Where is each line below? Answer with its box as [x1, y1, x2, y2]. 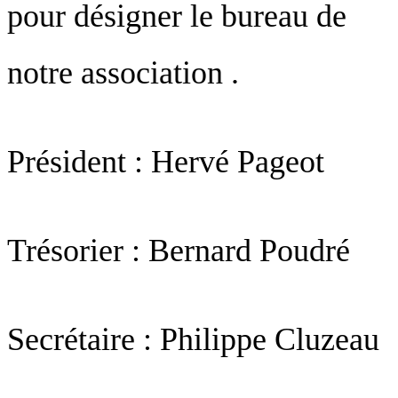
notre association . [7, 55, 239, 92]
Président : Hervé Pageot [7, 144, 324, 180]
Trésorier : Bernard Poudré [7, 233, 350, 269]
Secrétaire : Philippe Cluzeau [7, 322, 379, 358]
